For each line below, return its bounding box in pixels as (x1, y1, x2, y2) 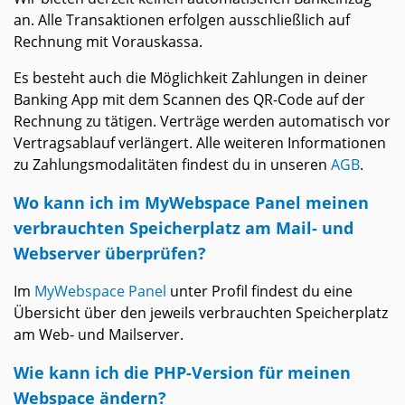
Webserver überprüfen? (14, 241, 206, 265)
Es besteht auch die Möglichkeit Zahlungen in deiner (14, 68, 368, 89)
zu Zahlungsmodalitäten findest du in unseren (14, 155, 331, 175)
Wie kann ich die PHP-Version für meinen (14, 361, 351, 384)
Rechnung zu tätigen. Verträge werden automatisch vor (14, 111, 391, 132)
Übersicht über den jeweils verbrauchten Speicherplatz (14, 303, 388, 324)
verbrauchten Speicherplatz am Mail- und (14, 216, 353, 240)
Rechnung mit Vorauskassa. (14, 32, 202, 52)
